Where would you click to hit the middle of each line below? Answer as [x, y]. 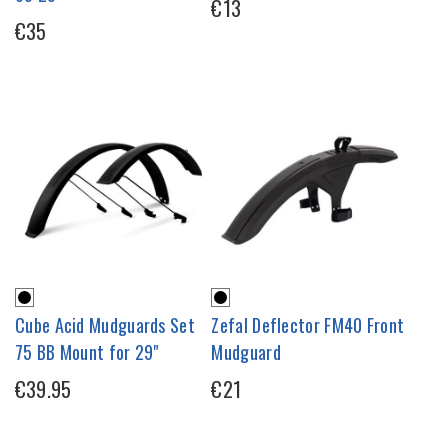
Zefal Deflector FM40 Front [308, 324]
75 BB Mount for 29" [87, 351]
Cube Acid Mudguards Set [105, 324]
